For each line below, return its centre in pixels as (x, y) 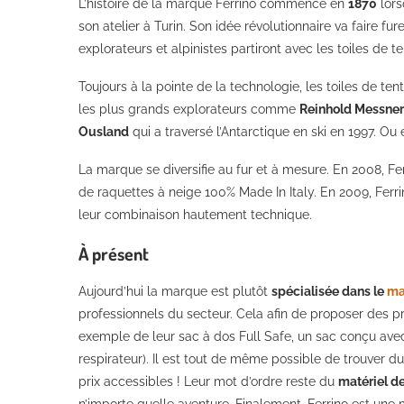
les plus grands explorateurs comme (189, 109)
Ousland (104, 131)
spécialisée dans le (329, 291)
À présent (114, 253)
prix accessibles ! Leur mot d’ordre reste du (208, 381)
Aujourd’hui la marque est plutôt (175, 291)
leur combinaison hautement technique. (195, 214)
